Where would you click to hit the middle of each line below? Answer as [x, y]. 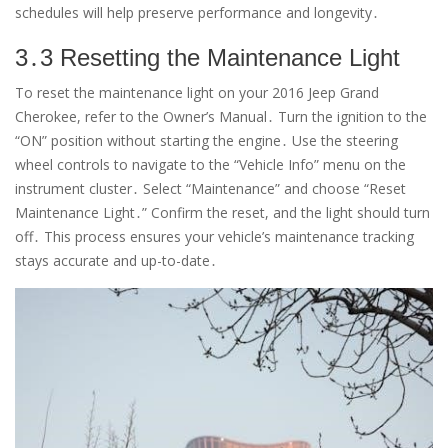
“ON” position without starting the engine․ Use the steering [206, 140]
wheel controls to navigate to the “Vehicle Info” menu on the [210, 164]
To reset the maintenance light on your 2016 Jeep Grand [197, 92]
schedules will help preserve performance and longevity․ [197, 12]
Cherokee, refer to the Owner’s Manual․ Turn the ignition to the [221, 116]
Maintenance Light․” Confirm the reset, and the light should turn [222, 212]
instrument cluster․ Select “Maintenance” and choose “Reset [210, 188]
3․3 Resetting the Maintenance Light [207, 57]
